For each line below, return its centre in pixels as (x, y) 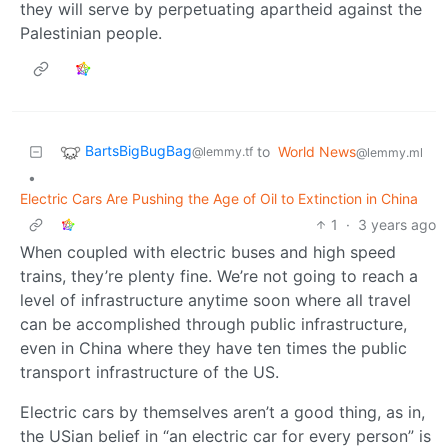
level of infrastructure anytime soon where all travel (215, 299)
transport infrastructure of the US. (149, 371)
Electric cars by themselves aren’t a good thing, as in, (222, 411)
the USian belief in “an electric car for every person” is (225, 435)
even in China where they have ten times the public (213, 347)
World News (317, 151)
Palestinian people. (91, 32)
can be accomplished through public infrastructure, (213, 323)
